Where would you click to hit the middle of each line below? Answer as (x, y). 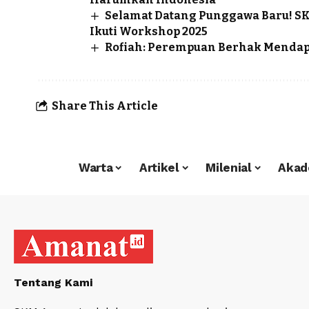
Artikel (159, 167)
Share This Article (105, 106)
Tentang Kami (53, 283)
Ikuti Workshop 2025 (149, 31)
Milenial (229, 167)
